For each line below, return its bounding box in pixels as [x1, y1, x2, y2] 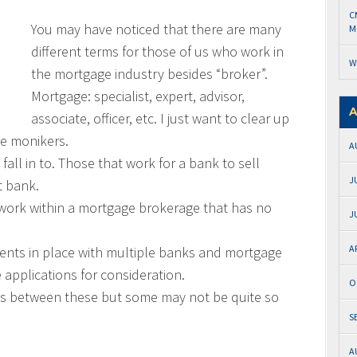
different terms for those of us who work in [31, 42, 284, 61]
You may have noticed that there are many [31, 20, 281, 38]
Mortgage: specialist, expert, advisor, [31, 87, 245, 105]
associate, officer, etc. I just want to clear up [31, 109, 289, 127]
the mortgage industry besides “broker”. [31, 65, 268, 83]
